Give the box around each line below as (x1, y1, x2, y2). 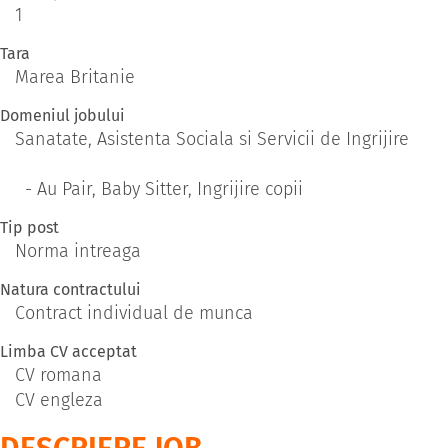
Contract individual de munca (15, 302, 253, 325)
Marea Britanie (15, 66, 135, 89)
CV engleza (15, 389, 103, 412)
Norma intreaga (15, 240, 141, 263)
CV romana (15, 364, 102, 387)
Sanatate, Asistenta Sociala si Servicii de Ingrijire (15, 128, 409, 151)
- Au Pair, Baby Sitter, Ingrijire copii (15, 178, 303, 201)
